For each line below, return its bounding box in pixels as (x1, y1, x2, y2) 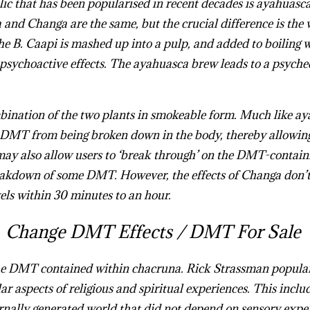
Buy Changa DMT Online (173, 188, 308, 203)
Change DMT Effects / (5, 220, 185, 244)
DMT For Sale (184, 220, 305, 244)
